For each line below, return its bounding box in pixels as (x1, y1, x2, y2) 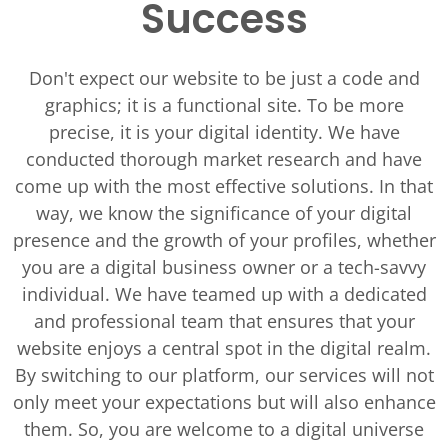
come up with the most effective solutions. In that (15, 174, 433, 198)
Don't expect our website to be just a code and (28, 66, 420, 90)
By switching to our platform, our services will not (14, 363, 434, 387)
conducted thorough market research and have (26, 147, 422, 171)
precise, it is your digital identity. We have (48, 120, 400, 144)
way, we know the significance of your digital (36, 201, 412, 225)
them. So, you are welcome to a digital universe (24, 417, 424, 441)
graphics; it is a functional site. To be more (44, 93, 404, 117)
